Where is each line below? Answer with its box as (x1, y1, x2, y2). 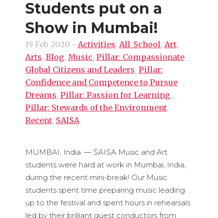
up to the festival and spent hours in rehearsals (25, 198, 190, 208)
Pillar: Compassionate (96, 52, 184, 62)
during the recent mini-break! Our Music (25, 173, 167, 182)
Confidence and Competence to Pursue (25, 77, 178, 88)
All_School (119, 39, 161, 50)
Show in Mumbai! (25, 19, 158, 37)
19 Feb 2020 (25, 39, 70, 50)
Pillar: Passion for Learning (60, 90, 170, 100)
